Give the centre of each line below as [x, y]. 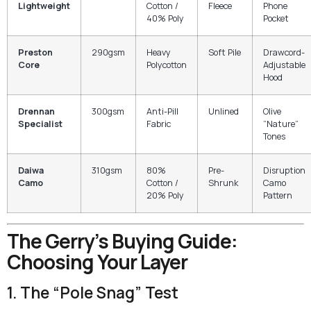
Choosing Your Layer [97, 261]
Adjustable [284, 65]
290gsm [108, 52]
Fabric [159, 124]
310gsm [107, 170]
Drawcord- [284, 52]
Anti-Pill [162, 111]
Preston [35, 52]
